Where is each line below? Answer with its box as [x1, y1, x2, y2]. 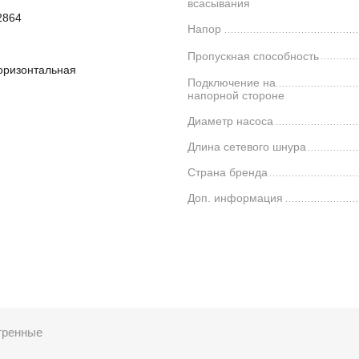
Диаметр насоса [188, 115, 273, 128]
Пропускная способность [188, 49, 319, 63]
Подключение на [188, 76, 276, 90]
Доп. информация [188, 192, 283, 205]
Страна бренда [188, 166, 268, 179]
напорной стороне [188, 89, 284, 103]
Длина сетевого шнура [188, 140, 306, 154]
